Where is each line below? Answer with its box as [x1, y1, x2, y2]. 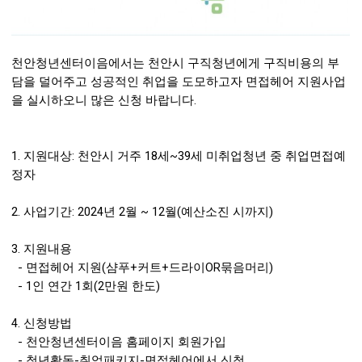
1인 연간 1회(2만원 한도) [23, 279, 161, 294]
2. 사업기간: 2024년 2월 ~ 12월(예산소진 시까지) [11, 204, 274, 220]
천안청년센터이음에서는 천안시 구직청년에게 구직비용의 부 [11, 56, 340, 71]
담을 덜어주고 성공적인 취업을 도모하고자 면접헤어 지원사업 [11, 74, 347, 90]
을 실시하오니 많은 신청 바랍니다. [11, 93, 200, 108]
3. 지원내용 [11, 242, 73, 257]
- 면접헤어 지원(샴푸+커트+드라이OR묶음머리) [11, 260, 274, 276]
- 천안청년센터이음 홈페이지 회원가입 [11, 335, 227, 350]
